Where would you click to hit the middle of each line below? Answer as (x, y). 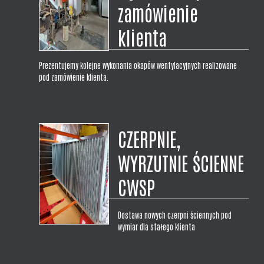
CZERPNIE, (149, 138)
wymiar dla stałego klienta (157, 227)
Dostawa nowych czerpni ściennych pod (175, 215)
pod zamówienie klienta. (74, 77)
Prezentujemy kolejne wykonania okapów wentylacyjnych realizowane (138, 65)
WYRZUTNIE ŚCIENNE (181, 163)
